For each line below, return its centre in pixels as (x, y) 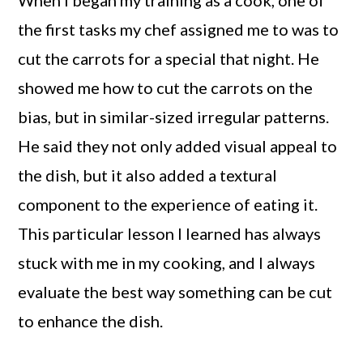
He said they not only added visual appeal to (178, 146)
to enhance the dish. (91, 321)
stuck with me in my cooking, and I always (167, 263)
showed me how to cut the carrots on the (166, 88)
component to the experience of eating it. (168, 205)
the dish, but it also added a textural (148, 175)
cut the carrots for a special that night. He (169, 59)
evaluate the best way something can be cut (175, 292)
